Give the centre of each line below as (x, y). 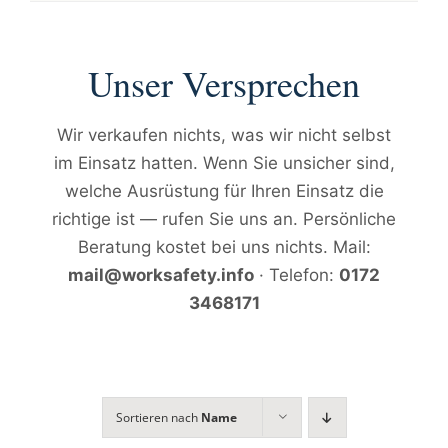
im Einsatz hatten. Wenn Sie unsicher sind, (224, 163)
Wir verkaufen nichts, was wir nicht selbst (224, 135)
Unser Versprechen (224, 83)
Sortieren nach (158, 417)
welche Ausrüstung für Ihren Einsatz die (224, 191)
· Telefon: (296, 275)
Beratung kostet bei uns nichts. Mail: (224, 247)
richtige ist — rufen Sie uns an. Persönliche (224, 219)
